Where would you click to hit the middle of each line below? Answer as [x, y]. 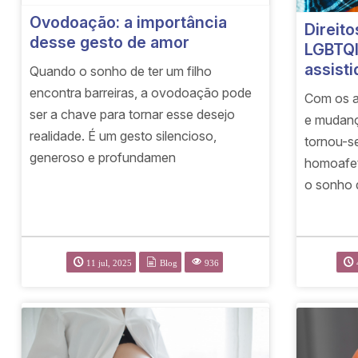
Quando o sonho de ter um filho [121, 71]
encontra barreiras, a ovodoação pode [141, 92]
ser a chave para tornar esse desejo [133, 114]
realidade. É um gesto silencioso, [123, 135]
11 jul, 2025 [109, 263]
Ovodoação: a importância [129, 22]
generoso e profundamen [103, 157]
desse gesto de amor [110, 42]
